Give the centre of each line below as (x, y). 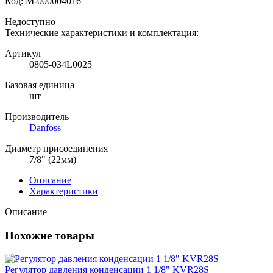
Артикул (23, 53)
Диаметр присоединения (56, 148)
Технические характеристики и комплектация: (102, 32)
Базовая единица (40, 85)
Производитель (37, 116)
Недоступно (30, 21)
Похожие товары (50, 235)
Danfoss (45, 127)
